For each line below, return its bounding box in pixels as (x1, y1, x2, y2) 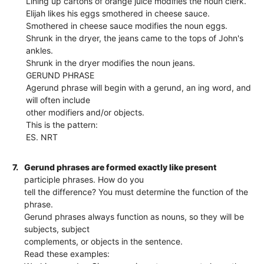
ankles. (26, 45, 54, 55)
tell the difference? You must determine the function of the (24, 186, 249, 197)
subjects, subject (24, 223, 90, 234)
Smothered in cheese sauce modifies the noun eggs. (26, 20, 228, 31)
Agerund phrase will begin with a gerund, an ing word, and (26, 82, 252, 93)
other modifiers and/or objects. (26, 107, 145, 117)
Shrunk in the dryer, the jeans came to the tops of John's (26, 32, 244, 43)
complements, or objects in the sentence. (24, 236, 183, 246)
